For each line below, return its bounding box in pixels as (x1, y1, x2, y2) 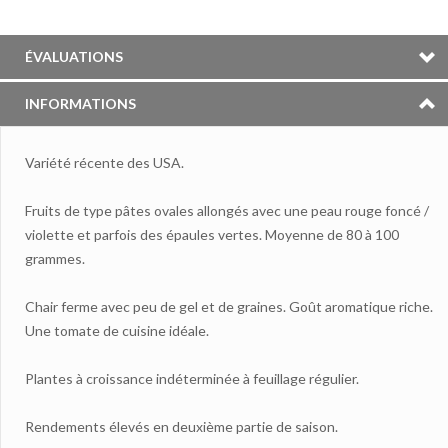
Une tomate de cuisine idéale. (25, 321, 209, 339)
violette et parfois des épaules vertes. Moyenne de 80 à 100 (25, 225, 399, 243)
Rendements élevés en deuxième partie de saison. (25, 417, 338, 435)
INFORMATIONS (25, 94, 136, 112)
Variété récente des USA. (25, 153, 184, 171)
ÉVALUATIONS (25, 47, 123, 65)
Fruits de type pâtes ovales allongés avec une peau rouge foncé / (25, 201, 429, 219)
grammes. (25, 249, 85, 267)
